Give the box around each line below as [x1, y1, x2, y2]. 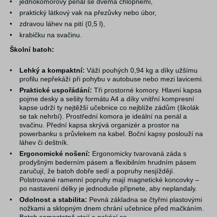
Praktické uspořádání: [19, 86, 93, 94]
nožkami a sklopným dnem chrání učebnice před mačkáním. [19, 204, 204, 213]
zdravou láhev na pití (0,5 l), [19, 20, 106, 28]
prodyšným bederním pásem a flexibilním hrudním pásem [19, 158, 197, 167]
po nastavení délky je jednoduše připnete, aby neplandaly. [19, 185, 198, 193]
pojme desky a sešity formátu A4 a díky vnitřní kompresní [19, 95, 195, 103]
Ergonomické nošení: [19, 150, 91, 158]
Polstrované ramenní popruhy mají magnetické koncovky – [19, 176, 200, 184]
